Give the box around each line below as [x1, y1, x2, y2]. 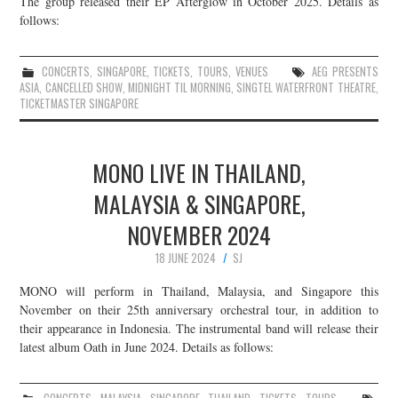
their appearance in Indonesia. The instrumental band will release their [20, 320, 378, 338]
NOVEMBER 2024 [127, 217, 271, 251]
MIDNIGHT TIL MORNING [127, 78, 232, 96]
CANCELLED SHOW [44, 78, 123, 96]
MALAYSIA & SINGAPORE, [92, 186, 306, 220]
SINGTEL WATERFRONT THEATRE [236, 78, 376, 96]
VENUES [235, 62, 268, 80]
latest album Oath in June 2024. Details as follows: [20, 338, 275, 356]
